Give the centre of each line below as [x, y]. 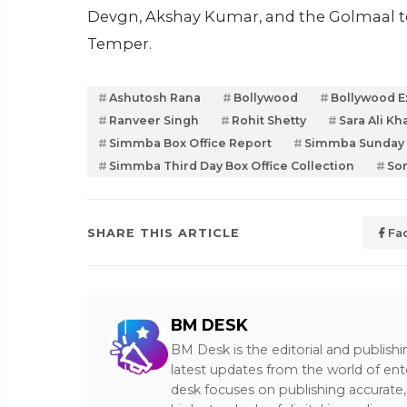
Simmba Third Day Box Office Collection [232, 166]
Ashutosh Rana [155, 98]
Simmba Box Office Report [190, 143]
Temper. [119, 44]
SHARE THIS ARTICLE [164, 233]
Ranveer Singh [154, 120]
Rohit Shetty [269, 120]
